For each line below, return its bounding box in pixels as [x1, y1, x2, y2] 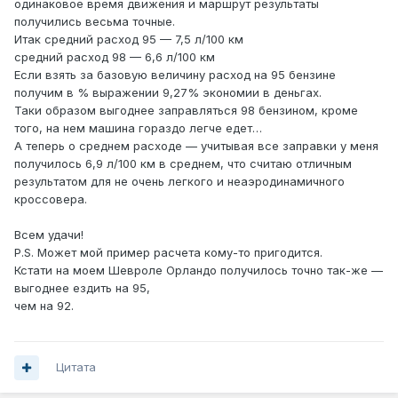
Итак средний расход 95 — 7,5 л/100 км [14, 32, 243, 47]
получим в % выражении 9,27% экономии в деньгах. [14, 85, 322, 100]
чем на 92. [14, 298, 74, 314]
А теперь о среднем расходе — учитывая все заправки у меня [14, 139, 378, 154]
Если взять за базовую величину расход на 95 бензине [14, 68, 336, 83]
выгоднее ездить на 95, [14, 281, 150, 296]
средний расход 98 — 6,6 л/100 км [14, 50, 215, 65]
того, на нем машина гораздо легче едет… [14, 121, 262, 136]
